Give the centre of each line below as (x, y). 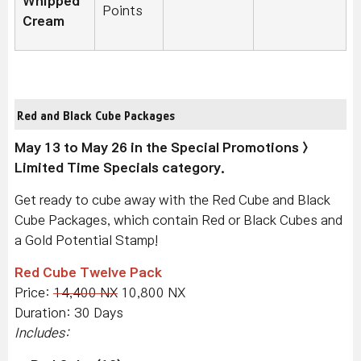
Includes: (42, 333)
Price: (34, 293)
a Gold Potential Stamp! (86, 241)
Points (122, 11)
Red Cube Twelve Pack (89, 273)
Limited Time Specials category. (120, 168)
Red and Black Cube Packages (96, 116)
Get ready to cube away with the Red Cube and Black (172, 200)
